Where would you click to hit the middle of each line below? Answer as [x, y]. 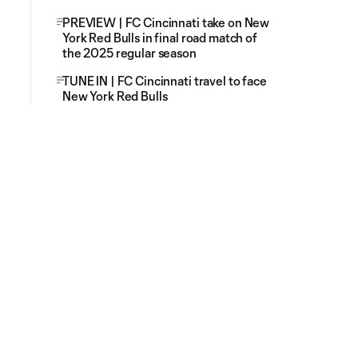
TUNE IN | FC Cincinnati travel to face [165, 81]
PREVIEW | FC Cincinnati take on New [166, 22]
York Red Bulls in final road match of [160, 38]
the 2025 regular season [129, 53]
